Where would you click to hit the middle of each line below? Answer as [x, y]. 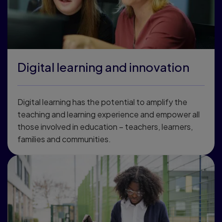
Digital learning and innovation [103, 67]
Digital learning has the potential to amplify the [102, 102]
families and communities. [64, 139]
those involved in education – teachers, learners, [105, 126]
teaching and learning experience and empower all [109, 114]
